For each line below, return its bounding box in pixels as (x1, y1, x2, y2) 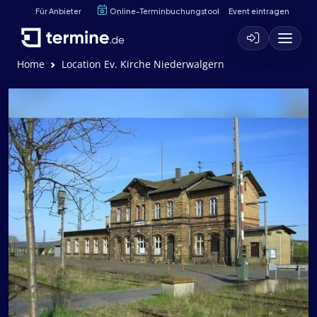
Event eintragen (228, 6, 289, 16)
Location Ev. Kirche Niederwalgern (62, 57, 224, 71)
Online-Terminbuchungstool (110, 6, 219, 16)
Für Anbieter (35, 6, 81, 16)
